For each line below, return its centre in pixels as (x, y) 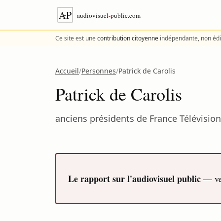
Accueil (67, 71)
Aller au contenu (36, 8)
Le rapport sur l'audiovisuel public (134, 179)
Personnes (99, 71)
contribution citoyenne (128, 38)
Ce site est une (76, 38)
